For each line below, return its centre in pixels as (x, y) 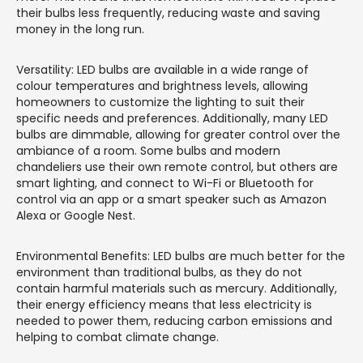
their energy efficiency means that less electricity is (164, 304)
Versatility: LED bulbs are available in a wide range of (162, 69)
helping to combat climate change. (117, 337)
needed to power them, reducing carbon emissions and (174, 320)
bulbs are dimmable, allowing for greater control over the (178, 134)
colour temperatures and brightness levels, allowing (162, 85)
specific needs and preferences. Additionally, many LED (172, 118)
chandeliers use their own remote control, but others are (177, 167)
